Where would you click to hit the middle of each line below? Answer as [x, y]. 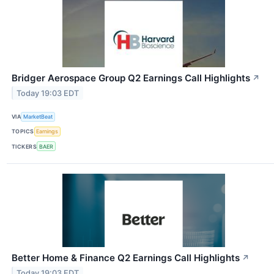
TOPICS [23, 131]
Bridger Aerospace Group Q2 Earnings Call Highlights [131, 78]
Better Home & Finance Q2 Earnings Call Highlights [126, 258]
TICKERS [24, 146]
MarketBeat [38, 117]
